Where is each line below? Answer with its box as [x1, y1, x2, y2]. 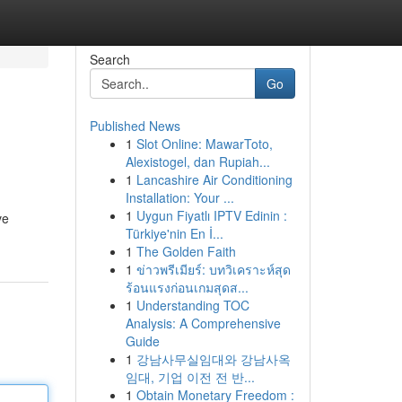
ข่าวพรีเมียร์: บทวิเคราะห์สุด [135, 260, 291, 278]
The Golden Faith [135, 242, 236, 260]
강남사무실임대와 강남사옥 [135, 350, 291, 368]
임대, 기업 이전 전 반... [125, 368, 255, 386]
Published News [89, 117, 180, 135]
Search [89, 50, 130, 68]
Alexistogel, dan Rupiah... [125, 153, 270, 170]
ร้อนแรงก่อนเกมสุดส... [125, 278, 249, 296]
